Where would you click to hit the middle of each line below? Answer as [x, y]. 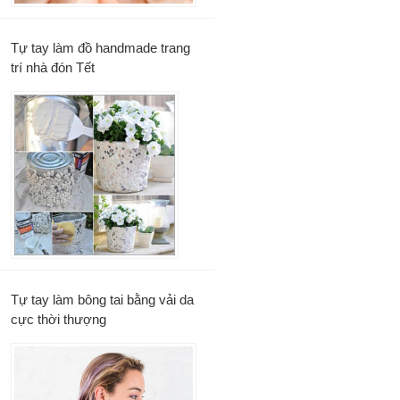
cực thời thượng [58, 319]
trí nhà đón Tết [53, 67]
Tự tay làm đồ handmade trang [100, 47]
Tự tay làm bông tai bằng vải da [102, 299]
